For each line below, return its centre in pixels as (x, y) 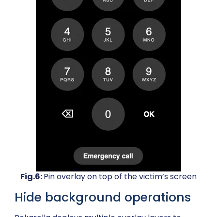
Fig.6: (32, 177)
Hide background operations (103, 198)
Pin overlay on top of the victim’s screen (120, 177)
